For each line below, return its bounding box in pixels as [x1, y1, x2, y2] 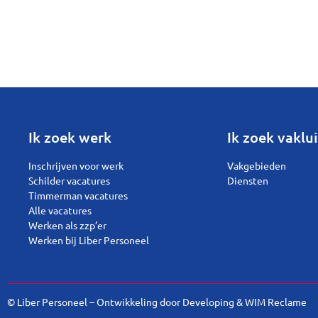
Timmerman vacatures [28, 188, 128, 202]
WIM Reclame [245, 295, 307, 309]
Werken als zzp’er [28, 218, 106, 231]
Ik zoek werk [28, 127, 111, 146]
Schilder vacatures [28, 173, 110, 187]
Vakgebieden [227, 158, 286, 172]
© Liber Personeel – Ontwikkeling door [7, 295, 182, 309]
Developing [182, 295, 234, 309]
